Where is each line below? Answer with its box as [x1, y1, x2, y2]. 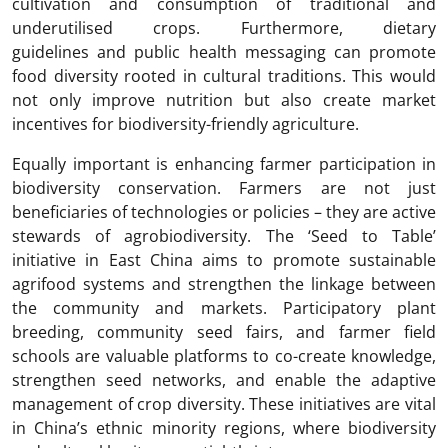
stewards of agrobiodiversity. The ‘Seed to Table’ [12, 225, 436, 248]
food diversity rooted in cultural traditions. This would [12, 65, 436, 88]
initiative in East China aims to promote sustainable [12, 249, 436, 272]
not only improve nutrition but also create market [12, 89, 436, 112]
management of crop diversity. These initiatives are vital [12, 393, 436, 416]
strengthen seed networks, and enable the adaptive [12, 369, 436, 392]
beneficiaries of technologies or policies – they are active [12, 201, 436, 224]
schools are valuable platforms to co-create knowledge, [12, 345, 436, 368]
